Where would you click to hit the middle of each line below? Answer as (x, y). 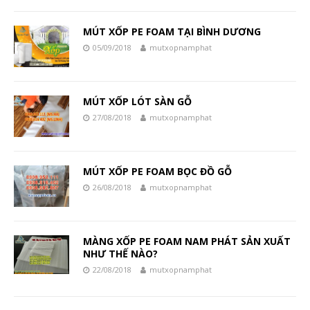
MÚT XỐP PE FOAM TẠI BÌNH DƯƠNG (172, 32)
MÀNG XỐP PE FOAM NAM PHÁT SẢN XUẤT (187, 241)
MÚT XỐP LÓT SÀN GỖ (137, 102)
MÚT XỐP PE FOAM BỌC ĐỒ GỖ (157, 172)
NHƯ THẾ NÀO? (120, 254)
